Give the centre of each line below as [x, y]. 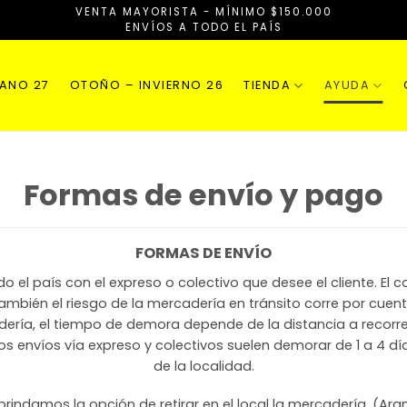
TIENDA [267, 85]
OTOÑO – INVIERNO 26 [146, 85]
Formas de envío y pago [203, 195]
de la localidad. [203, 367]
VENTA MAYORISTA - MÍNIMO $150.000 [203, 12]
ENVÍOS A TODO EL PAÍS [203, 27]
